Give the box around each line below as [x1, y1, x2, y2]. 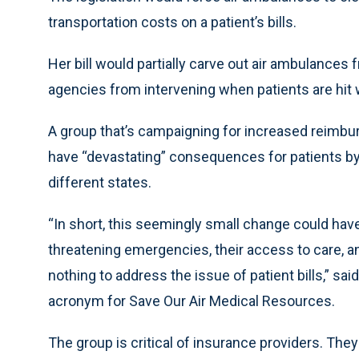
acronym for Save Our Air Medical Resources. [48, 292, 335, 309]
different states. [48, 174, 151, 191]
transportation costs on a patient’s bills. [48, 14, 296, 30]
